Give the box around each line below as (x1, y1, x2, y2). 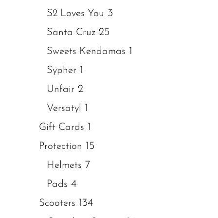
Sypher (47, 65, 76, 75)
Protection (39, 141, 82, 151)
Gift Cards (39, 122, 84, 132)
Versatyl (47, 103, 81, 113)
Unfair (47, 84, 74, 94)
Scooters (39, 198, 75, 208)
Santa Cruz (47, 27, 95, 37)
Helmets (47, 160, 82, 170)
